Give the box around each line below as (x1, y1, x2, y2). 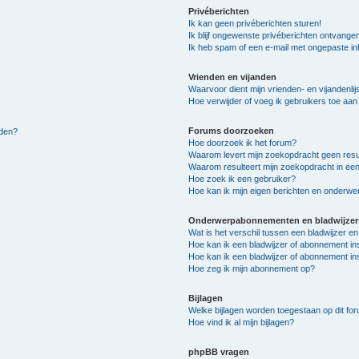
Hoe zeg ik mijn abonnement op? (188, 264, 316, 273)
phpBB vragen (188, 347, 250, 357)
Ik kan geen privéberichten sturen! (188, 18, 322, 28)
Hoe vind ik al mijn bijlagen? (188, 317, 295, 327)
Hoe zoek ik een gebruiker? (188, 174, 296, 184)
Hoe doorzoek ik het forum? (188, 138, 297, 147)
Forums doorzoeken (188, 126, 275, 135)
